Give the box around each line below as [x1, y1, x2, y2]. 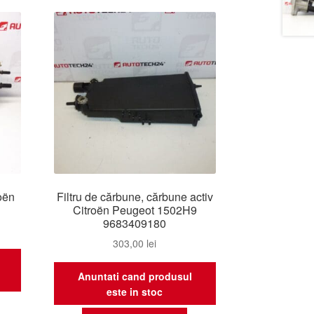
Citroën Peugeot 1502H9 [72, 201, 197, 218]
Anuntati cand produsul [77, 268, 192, 283]
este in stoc [107, 284, 163, 299]
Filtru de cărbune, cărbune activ [56, 188, 213, 205]
